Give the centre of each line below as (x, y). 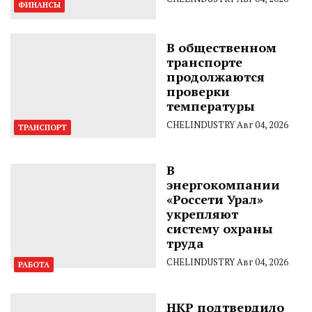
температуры (211, 106)
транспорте (204, 62)
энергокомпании (223, 184)
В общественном (221, 47)
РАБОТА (34, 264)
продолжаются (216, 76)
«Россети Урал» (215, 199)
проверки (198, 91)
